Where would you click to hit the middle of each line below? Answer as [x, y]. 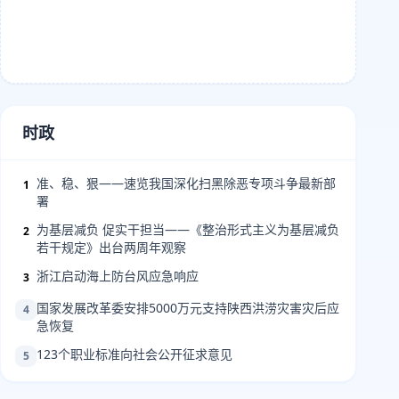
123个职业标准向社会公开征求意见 [134, 354]
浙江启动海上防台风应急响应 [118, 276]
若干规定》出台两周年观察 [111, 247]
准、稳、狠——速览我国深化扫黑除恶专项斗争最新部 [186, 183]
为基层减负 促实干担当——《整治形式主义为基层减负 [188, 229]
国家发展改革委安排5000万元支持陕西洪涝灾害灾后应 [188, 308]
